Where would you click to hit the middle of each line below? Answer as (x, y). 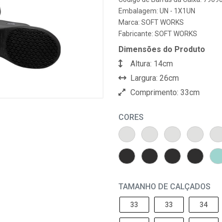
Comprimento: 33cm (164, 92)
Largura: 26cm (154, 78)
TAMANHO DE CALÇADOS (165, 187)
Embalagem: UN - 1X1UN (157, 11)
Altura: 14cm (151, 64)
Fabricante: (137, 34)
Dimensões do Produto (162, 49)
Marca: (130, 22)
